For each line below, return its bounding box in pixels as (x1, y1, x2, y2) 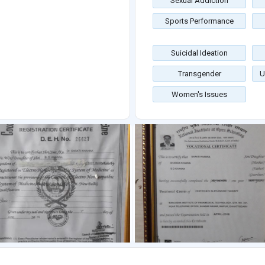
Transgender (177, 69, 221, 79)
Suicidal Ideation (171, 49, 228, 58)
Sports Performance (165, 17, 234, 26)
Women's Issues (172, 90, 227, 99)
